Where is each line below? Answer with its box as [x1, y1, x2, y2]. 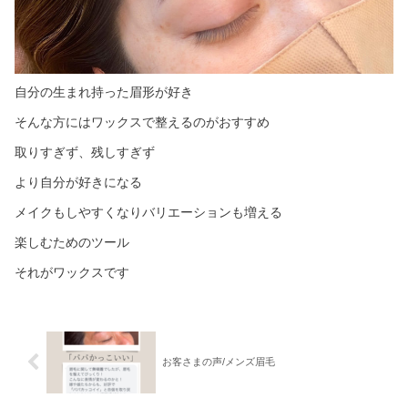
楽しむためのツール [15, 234, 129, 250]
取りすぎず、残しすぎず [15, 144, 155, 159]
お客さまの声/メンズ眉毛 [161, 356, 275, 368]
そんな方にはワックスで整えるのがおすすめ [15, 114, 270, 129]
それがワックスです [15, 264, 129, 280]
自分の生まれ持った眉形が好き [15, 84, 193, 99]
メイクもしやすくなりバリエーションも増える [15, 204, 282, 219]
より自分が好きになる [15, 174, 142, 189]
